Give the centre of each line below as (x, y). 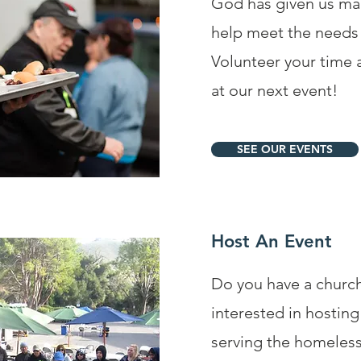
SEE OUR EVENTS (285, 149)
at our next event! (274, 90)
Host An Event (272, 241)
